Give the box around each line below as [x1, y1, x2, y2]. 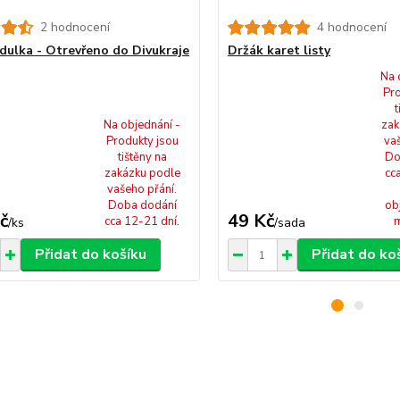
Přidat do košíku [34, 245, 146, 264]
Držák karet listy [227, 42, 330, 59]
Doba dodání [107, 197, 177, 213]
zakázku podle [104, 165, 180, 181]
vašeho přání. [107, 181, 178, 197]
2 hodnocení [39, 19, 110, 36]
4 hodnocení [316, 19, 387, 36]
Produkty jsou [105, 133, 179, 149]
